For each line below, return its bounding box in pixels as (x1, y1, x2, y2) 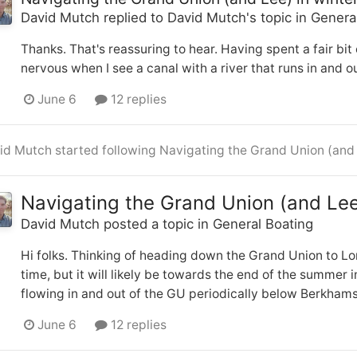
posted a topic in (100, 215, 213, 232)
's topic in (246, 9, 311, 25)
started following (52, 142, 159, 158)
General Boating (213, 215, 313, 232)
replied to (100, 9, 167, 25)
